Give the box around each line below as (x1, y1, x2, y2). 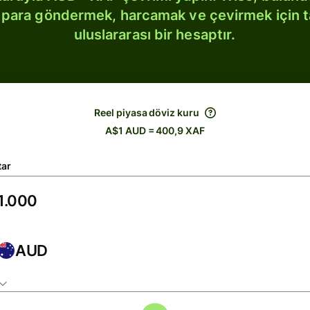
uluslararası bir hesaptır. (73, 26, 236, 43)
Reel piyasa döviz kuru (94, 107, 199, 118)
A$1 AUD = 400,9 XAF (105, 125, 205, 136)
